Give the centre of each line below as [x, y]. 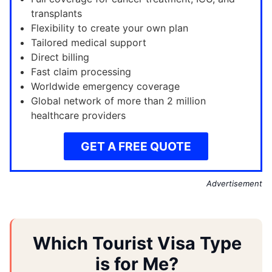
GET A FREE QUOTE [136, 147]
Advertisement [234, 184]
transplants [56, 14]
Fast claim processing [81, 72]
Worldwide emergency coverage [105, 87]
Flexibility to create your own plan [110, 28]
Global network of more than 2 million [118, 101]
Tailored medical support [89, 43]
